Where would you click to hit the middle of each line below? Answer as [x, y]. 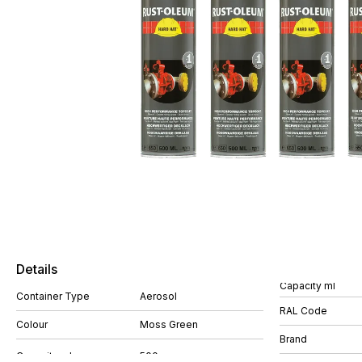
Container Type [53, 296]
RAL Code [303, 310]
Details [37, 269]
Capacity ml [307, 285]
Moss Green [169, 324]
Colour [32, 324]
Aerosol [158, 296]
